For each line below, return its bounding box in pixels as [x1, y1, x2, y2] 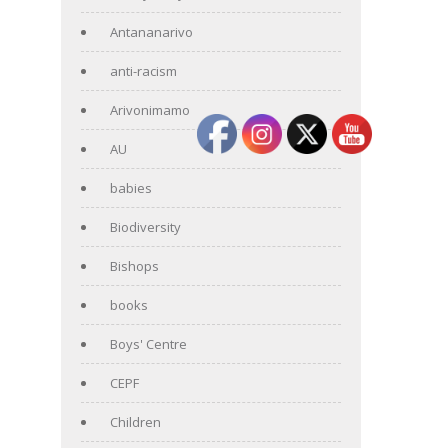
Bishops [110, 256, 159, 275]
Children [110, 412, 161, 431]
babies [110, 178, 152, 197]
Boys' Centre [110, 334, 187, 353]
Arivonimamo [110, 100, 190, 119]
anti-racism [110, 61, 177, 80]
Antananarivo [110, 22, 193, 41]
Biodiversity [110, 217, 181, 236]
